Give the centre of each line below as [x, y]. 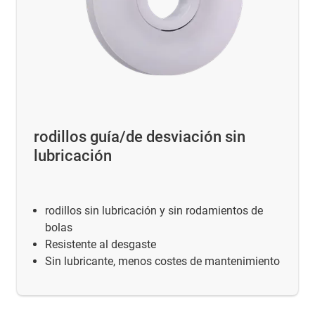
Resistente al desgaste [101, 244]
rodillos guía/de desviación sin [140, 136]
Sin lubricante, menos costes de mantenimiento [162, 261]
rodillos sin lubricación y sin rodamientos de [154, 210]
